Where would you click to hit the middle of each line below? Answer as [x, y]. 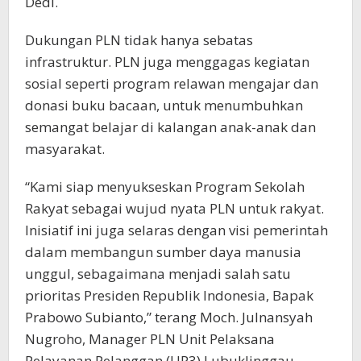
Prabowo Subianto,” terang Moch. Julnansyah [169, 317]
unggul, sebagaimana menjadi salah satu [158, 273]
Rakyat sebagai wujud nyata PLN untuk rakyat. [174, 208]
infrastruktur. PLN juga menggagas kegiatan [167, 61]
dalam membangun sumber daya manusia [163, 251]
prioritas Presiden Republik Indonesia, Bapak [169, 295]
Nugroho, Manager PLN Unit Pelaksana [150, 338]
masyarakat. [65, 148]
